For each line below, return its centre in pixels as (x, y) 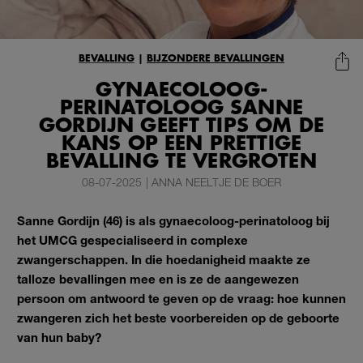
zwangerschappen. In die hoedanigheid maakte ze (164, 259)
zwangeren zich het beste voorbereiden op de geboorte (178, 317)
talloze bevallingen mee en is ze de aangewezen (158, 278)
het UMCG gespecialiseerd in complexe (132, 239)
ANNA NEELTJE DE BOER (217, 181)
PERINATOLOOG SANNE (181, 108)
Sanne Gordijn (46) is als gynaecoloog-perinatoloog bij (173, 220)
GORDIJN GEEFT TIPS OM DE (181, 126)
